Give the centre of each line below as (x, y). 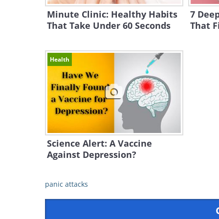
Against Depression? (92, 154)
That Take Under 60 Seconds (109, 25)
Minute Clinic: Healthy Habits (112, 14)
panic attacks (66, 184)
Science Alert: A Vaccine (99, 143)
